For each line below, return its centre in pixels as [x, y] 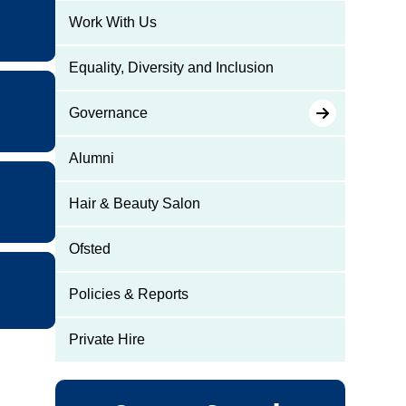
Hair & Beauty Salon [134, 203]
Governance [108, 113]
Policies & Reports [128, 294]
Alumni [91, 158]
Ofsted [89, 249]
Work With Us [112, 22]
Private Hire [106, 339]
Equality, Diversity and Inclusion [171, 68]
